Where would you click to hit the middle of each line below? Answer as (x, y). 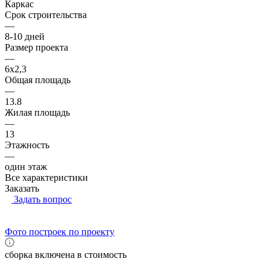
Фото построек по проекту (60, 231)
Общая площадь (38, 80)
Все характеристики (46, 177)
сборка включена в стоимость (66, 254)
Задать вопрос (43, 199)
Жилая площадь (37, 112)
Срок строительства (46, 14)
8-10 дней (25, 36)
